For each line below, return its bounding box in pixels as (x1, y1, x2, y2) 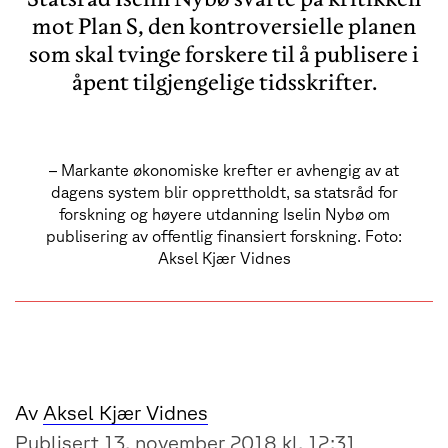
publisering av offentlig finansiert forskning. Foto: (46, 226, 402, 245)
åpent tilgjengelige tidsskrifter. (71, 68, 377, 97)
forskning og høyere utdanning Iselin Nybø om (58, 204, 390, 223)
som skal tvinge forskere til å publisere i (29, 40, 419, 69)
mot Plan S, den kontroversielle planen (32, 12, 416, 41)
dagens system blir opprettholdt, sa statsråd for (50, 182, 398, 201)
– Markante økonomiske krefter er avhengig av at (49, 160, 399, 179)
